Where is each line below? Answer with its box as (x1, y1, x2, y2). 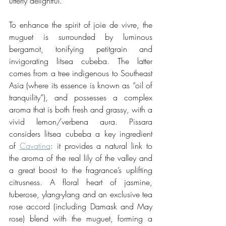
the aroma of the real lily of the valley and (9, 152, 152, 164)
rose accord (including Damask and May (9, 201, 152, 212)
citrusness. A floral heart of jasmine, (9, 177, 152, 188)
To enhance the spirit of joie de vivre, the (9, 19, 152, 31)
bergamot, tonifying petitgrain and (9, 43, 152, 55)
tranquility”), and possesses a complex (9, 92, 152, 103)
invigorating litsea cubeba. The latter (9, 55, 152, 67)
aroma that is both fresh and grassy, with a (9, 104, 152, 116)
